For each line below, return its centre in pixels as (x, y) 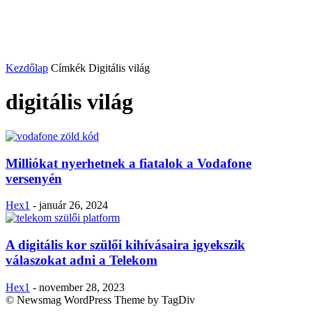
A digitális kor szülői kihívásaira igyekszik (125, 245)
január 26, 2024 (73, 205)
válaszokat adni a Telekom (81, 260)
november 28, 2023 (82, 287)
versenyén (34, 178)
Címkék (68, 68)
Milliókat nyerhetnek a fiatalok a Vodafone (128, 163)
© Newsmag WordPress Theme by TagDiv (100, 299)
